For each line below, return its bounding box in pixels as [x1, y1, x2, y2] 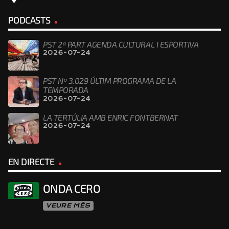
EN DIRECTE [8, 156, 55, 168]
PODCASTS [8, 14, 51, 26]
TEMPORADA [43, 85, 88, 95]
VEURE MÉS [46, 202, 90, 210]
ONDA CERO [43, 181, 101, 195]
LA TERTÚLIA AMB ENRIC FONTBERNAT [43, 112, 178, 122]
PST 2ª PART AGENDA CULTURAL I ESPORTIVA [43, 39, 199, 50]
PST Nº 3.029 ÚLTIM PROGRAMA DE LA [43, 76, 176, 86]
